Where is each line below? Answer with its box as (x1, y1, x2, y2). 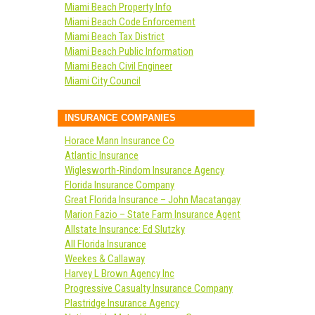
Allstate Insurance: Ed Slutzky (65, 223, 185, 236)
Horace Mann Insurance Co (65, 134, 174, 147)
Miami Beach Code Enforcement (65, 15, 195, 28)
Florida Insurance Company (65, 179, 174, 191)
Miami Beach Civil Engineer (65, 60, 172, 72)
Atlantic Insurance (65, 149, 139, 162)
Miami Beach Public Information (65, 45, 193, 58)
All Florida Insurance (65, 238, 146, 250)
